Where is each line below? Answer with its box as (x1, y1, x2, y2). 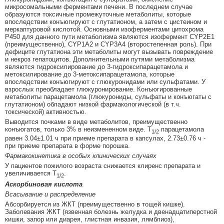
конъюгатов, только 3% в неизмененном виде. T (5, 125, 151, 133)
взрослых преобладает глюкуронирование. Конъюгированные (5, 85, 192, 93)
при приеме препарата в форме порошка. (5, 141, 130, 149)
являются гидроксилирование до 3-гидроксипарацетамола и (5, 63, 188, 71)
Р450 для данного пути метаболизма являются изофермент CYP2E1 (5, 33, 214, 41)
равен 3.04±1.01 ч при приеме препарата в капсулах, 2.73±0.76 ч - (5, 134, 205, 142)
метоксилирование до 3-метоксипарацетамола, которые (5, 70, 174, 78)
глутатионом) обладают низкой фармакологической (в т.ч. (5, 100, 181, 108)
